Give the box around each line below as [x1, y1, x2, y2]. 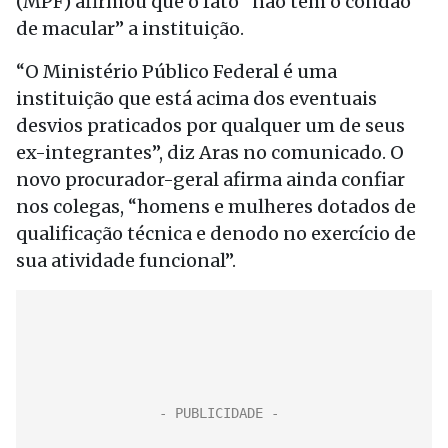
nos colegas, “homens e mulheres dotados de [16, 195, 416, 218]
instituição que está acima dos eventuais [16, 87, 377, 110]
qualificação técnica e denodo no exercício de [16, 222, 416, 245]
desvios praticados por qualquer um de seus [16, 114, 405, 137]
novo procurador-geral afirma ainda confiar [16, 168, 405, 191]
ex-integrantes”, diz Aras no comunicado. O [16, 141, 404, 164]
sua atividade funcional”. [16, 249, 236, 272]
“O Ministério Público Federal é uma [16, 60, 337, 83]
